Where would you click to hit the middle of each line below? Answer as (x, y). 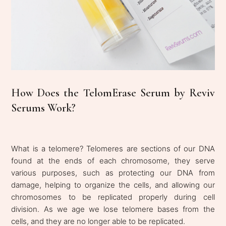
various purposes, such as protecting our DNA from (113, 173)
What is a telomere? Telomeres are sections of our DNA (113, 149)
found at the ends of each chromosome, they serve (113, 161)
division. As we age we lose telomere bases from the (113, 209)
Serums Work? (44, 108)
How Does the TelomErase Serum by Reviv (113, 93)
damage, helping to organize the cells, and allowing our (113, 185)
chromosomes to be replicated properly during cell (113, 197)
